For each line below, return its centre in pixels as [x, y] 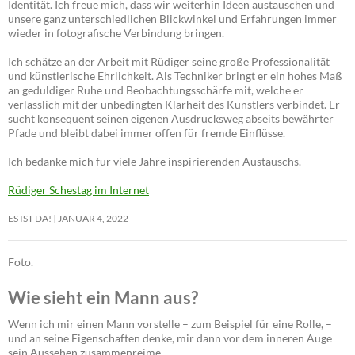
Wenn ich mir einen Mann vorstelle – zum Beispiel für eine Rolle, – [170, 324]
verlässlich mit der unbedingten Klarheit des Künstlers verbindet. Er [174, 105]
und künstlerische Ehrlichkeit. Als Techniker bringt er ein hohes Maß [175, 76]
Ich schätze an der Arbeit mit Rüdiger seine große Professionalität [169, 62]
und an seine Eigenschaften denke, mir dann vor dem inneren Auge [170, 338]
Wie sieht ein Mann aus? [103, 298]
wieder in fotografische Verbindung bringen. [116, 33]
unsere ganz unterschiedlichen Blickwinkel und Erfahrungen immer [172, 19]
